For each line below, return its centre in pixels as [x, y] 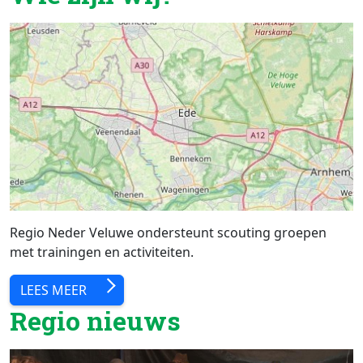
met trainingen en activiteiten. [102, 252]
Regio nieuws [95, 321]
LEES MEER [53, 290]
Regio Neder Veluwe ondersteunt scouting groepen [168, 233]
